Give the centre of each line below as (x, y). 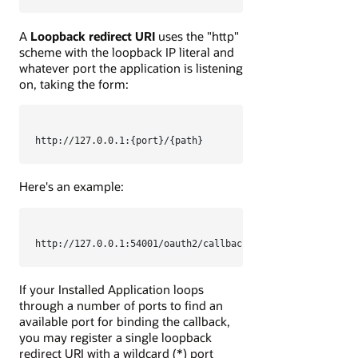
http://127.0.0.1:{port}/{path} (119, 141)
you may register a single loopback (115, 337)
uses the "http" (197, 36)
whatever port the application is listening (131, 68)
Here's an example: (72, 187)
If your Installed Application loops (111, 289)
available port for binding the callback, (125, 321)
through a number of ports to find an (121, 305)
